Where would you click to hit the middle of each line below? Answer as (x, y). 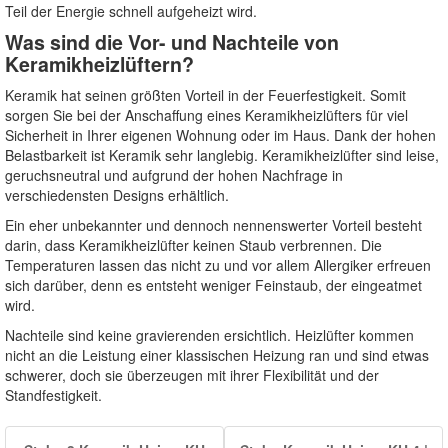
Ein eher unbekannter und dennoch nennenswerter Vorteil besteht (213, 225)
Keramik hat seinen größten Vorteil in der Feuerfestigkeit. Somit (205, 95)
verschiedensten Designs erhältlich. (117, 195)
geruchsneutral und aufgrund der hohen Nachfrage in (174, 175)
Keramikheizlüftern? (99, 64)
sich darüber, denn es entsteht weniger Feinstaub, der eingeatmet (213, 285)
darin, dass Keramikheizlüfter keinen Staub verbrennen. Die (193, 245)
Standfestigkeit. (53, 395)
